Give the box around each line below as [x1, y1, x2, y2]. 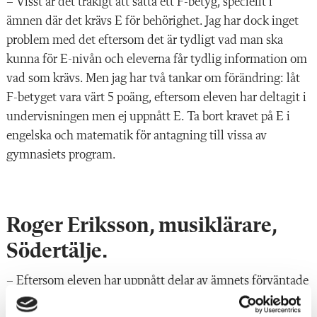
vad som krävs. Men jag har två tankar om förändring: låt [6, 71, 300, 85]
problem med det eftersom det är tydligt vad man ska [6, 33, 283, 47]
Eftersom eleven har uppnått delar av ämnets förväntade [16, 274, 309, 287]
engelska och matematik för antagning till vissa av [6, 129, 267, 142]
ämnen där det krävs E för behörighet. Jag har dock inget [6, 14, 299, 28]
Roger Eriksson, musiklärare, [6, 215, 277, 237]
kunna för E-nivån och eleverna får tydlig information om [6, 52, 307, 66]
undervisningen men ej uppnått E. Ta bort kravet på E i [6, 110, 290, 123]
